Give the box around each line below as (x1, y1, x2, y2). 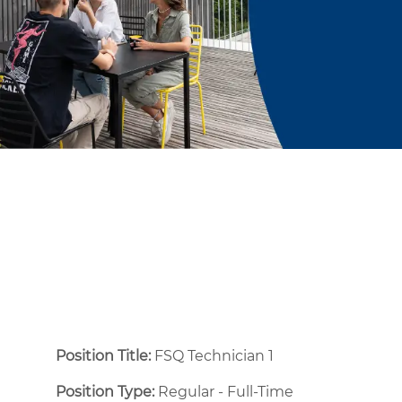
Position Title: (56, 346, 154, 364)
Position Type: (56, 382, 154, 400)
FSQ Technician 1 (154, 346, 274, 364)
